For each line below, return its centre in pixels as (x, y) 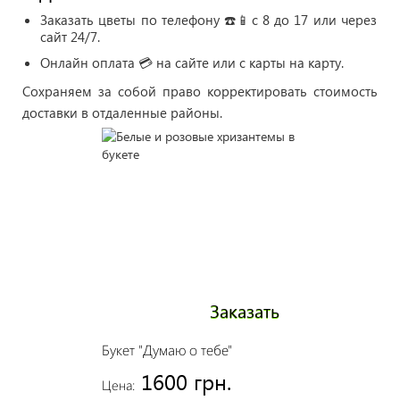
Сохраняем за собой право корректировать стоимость (200, 91)
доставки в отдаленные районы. (122, 112)
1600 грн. (186, 381)
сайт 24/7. (70, 37)
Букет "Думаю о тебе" (167, 350)
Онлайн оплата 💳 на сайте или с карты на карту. (192, 62)
